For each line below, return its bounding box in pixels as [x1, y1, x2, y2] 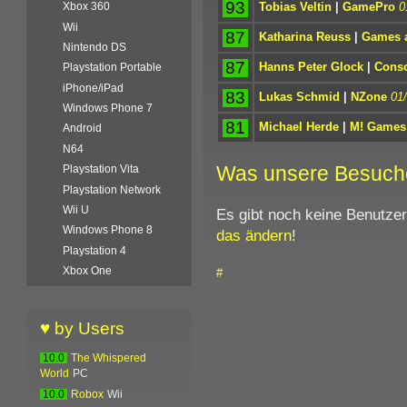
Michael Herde [258, 119, 339, 134]
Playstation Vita [63, 163, 140, 176]
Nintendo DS [63, 40, 127, 54]
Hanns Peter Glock [258, 59, 363, 74]
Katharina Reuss [258, 29, 351, 44]
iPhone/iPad [63, 81, 124, 94]
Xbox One [63, 264, 113, 278]
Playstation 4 [63, 243, 127, 257]
